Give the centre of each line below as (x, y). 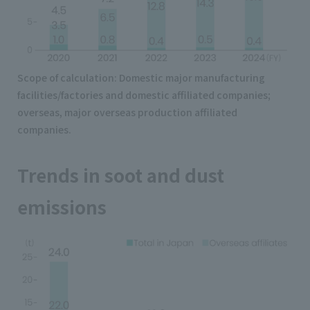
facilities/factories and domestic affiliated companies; (144, 95)
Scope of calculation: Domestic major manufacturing (141, 78)
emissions (62, 207)
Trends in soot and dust (121, 175)
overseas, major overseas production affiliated (127, 112)
